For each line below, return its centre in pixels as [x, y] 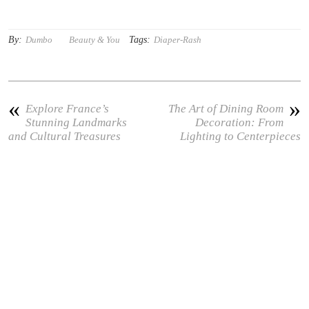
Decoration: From [239, 123]
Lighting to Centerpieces [240, 137]
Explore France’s [68, 109]
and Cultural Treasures [65, 137]
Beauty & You [95, 40]
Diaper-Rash [178, 40]
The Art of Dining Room [226, 109]
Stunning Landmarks [77, 123]
